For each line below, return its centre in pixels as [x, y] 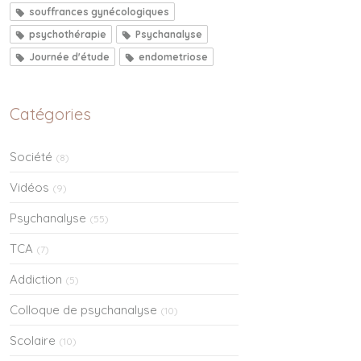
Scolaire [33, 340]
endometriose [173, 56]
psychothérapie [68, 34]
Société [31, 156]
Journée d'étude [69, 56]
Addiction [36, 279]
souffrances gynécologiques [99, 11]
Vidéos [29, 187]
